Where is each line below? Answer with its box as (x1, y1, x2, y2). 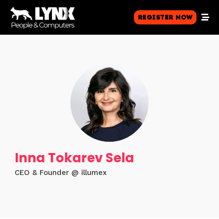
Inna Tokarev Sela (15, 149, 134, 167)
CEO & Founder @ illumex (15, 168, 107, 177)
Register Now (137, 14, 193, 22)
